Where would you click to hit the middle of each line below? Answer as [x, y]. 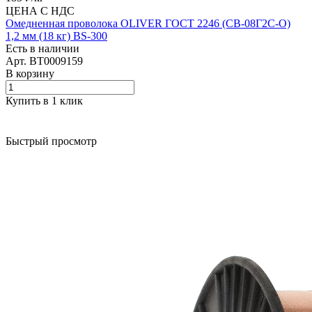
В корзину [30, 73]
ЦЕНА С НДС [40, 10]
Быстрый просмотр [51, 141]
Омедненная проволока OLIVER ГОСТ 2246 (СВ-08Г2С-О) [148, 23]
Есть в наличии [42, 48]
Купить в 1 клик [44, 100]
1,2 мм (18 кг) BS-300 [56, 36]
